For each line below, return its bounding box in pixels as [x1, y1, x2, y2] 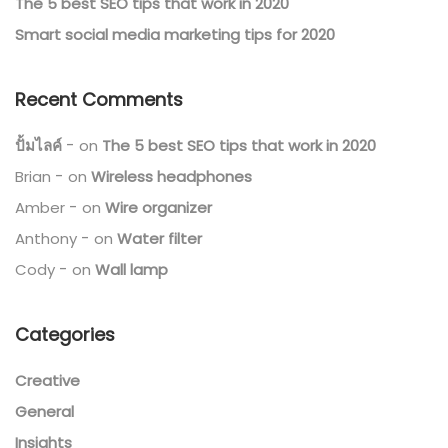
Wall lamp [95, 259, 168, 281]
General [15, 401, 74, 423]
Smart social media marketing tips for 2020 [15, 24, 335, 46]
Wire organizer [105, 197, 212, 219]
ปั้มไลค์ [15, 135, 62, 157]
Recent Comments [15, 87, 183, 113]
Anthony [15, 228, 77, 250]
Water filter [117, 228, 202, 250]
